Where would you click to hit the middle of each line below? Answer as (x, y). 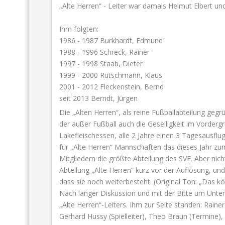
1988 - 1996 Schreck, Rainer (104, 52)
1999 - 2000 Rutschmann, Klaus (111, 75)
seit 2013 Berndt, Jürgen (98, 98)
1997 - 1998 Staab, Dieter (101, 64)
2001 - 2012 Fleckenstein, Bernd (111, 87)
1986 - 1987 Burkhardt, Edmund (111, 40)
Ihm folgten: (79, 29)
